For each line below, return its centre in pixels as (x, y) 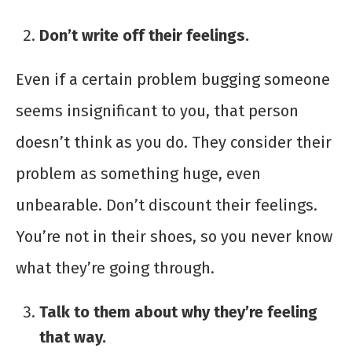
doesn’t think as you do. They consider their (174, 143)
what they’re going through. (115, 268)
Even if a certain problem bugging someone (173, 80)
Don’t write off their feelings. (144, 36)
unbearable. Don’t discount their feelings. (167, 205)
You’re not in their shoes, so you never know (174, 237)
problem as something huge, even (138, 174)
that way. (73, 337)
